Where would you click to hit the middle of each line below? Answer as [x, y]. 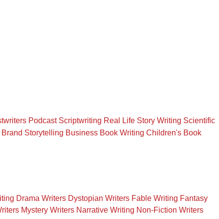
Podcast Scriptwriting [65, 121]
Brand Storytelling [33, 132]
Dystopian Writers [99, 198]
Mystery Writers [48, 210]
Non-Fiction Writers [170, 210]
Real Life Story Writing [142, 121]
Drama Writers [41, 198]
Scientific [199, 121]
